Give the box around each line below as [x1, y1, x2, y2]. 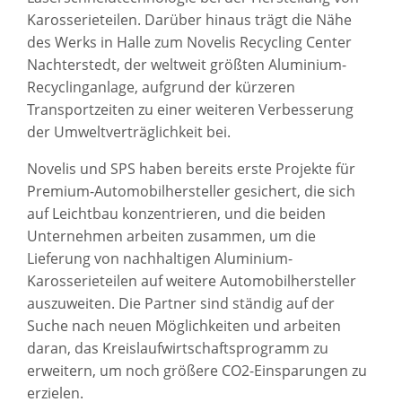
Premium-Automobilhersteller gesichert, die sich [27, 180, 355, 201]
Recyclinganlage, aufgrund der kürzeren [27, 76, 295, 97]
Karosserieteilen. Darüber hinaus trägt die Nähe [27, 9, 352, 30]
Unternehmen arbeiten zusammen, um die [27, 225, 316, 246]
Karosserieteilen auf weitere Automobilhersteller [27, 270, 356, 291]
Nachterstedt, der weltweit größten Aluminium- [27, 54, 346, 74]
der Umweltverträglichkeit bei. [27, 121, 231, 142]
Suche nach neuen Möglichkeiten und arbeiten [27, 315, 341, 336]
